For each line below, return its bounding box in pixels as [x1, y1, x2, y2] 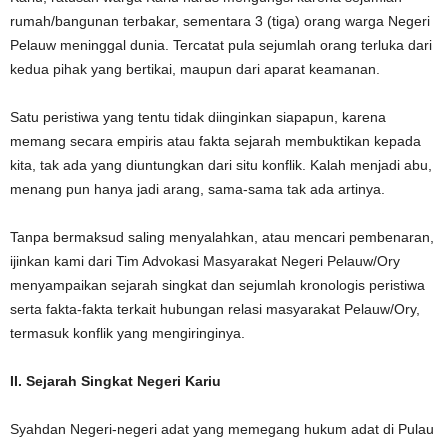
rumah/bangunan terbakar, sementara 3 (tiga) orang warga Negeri [10, 12, 430, 29]
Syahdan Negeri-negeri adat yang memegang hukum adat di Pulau [10, 420, 434, 437]
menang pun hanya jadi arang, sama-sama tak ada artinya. [10, 180, 385, 197]
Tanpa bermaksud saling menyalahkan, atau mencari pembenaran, [10, 228, 434, 245]
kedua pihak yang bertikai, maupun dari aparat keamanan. [10, 60, 380, 77]
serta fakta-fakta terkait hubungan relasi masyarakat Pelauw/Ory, [10, 300, 420, 317]
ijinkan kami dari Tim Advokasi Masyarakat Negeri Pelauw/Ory [10, 252, 400, 269]
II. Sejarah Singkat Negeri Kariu [10, 372, 221, 389]
